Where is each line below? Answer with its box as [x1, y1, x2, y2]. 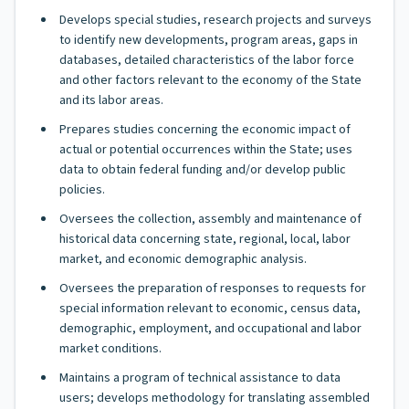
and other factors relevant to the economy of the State [59, 71, 362, 89]
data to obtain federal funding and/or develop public [59, 161, 346, 179]
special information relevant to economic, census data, [59, 299, 361, 318]
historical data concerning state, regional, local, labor [59, 230, 351, 248]
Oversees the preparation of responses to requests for [59, 279, 366, 298]
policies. [59, 181, 105, 199]
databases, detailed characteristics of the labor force [59, 51, 354, 69]
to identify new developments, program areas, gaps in [59, 31, 358, 49]
